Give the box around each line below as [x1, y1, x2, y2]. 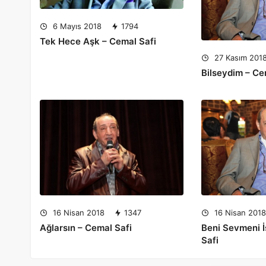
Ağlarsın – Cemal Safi [40, 222, 132, 234]
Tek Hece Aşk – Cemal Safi [40, 35, 156, 47]
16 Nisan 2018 [50, 208, 104, 218]
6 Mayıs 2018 [50, 21, 102, 31]
